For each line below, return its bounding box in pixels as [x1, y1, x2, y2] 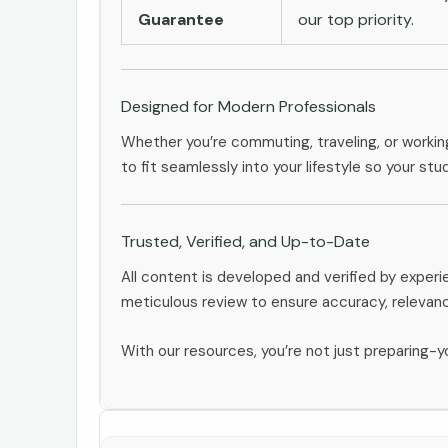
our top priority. [298, 8, 414, 30]
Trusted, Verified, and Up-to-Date [121, 230, 370, 252]
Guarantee [138, 8, 224, 30]
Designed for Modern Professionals [121, 95, 376, 117]
